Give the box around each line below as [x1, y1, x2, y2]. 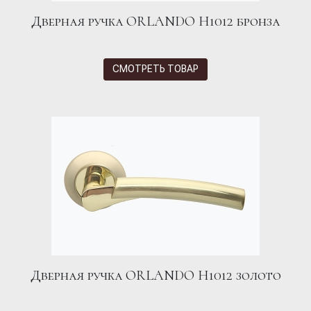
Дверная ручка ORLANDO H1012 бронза [31, 12, 280, 30]
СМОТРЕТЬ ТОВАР [112, 63, 199, 75]
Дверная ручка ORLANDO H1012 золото [30, 267, 281, 284]
